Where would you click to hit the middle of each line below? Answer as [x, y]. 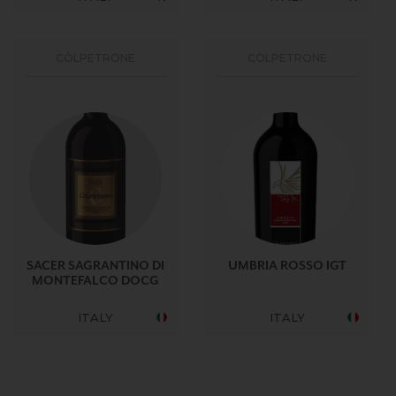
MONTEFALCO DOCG [96, 281]
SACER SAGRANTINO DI [96, 266]
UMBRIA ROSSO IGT [287, 266]
